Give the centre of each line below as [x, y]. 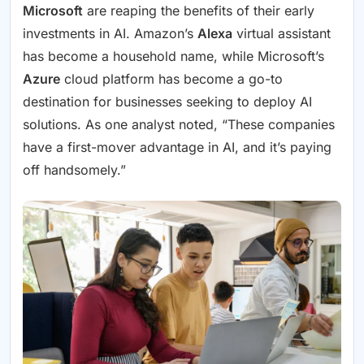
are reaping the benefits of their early [199, 10]
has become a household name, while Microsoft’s [173, 56]
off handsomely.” [74, 169]
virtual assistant [282, 33]
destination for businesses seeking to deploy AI [167, 101]
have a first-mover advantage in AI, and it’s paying [177, 147]
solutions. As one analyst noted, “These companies [179, 124]
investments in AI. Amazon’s [110, 33]
